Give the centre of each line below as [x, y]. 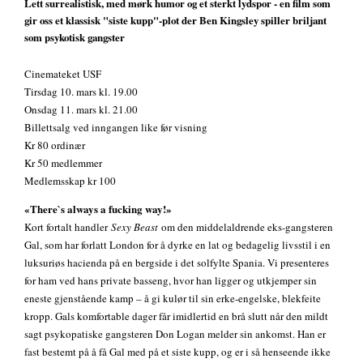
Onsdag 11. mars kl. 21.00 [81, 109]
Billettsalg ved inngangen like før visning [116, 127]
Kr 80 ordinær [55, 145]
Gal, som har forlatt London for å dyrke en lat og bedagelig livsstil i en [177, 244]
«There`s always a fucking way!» [98, 208]
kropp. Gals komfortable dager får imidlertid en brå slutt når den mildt [176, 316]
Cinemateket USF [63, 73]
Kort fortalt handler [68, 226]
